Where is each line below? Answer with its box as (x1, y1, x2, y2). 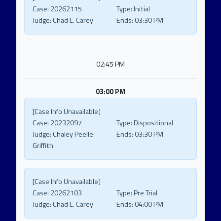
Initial (132, 3, 150, 15)
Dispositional (132, 117, 173, 129)
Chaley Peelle (51, 129, 93, 140)
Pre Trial (132, 187, 157, 199)
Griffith (33, 140, 53, 151)
